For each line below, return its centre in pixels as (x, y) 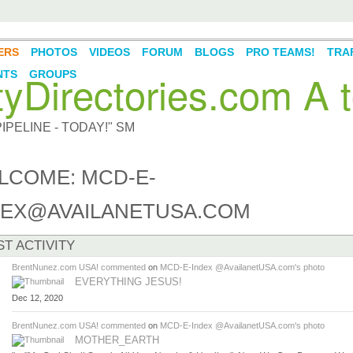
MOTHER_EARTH (117, 340)
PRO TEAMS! (280, 52)
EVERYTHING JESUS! (128, 281)
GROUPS (52, 74)
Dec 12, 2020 (37, 297)
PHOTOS (54, 52)
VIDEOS (109, 52)
